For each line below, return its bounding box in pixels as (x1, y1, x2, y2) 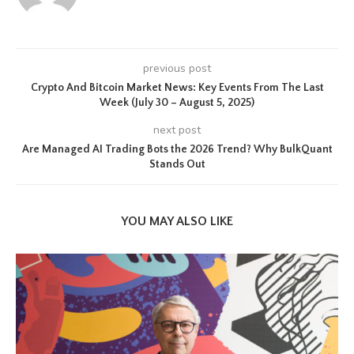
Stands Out (149, 158, 205, 171)
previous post (143, 61, 211, 76)
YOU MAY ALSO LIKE (121, 214, 233, 228)
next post (153, 122, 201, 137)
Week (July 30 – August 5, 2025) (100, 96, 254, 109)
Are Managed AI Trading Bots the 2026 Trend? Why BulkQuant (21, 143, 333, 156)
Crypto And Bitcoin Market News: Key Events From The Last (30, 81, 324, 94)
